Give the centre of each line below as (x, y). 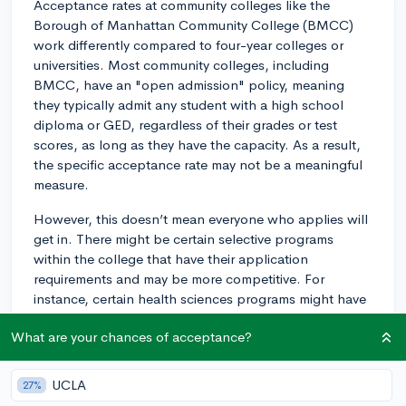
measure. (61, 184)
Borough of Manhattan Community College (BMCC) (193, 24)
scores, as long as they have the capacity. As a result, (197, 144)
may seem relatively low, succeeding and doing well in (198, 372)
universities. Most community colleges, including (181, 64)
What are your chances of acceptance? (131, 337)
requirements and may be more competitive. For (179, 278)
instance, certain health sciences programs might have (200, 298)
